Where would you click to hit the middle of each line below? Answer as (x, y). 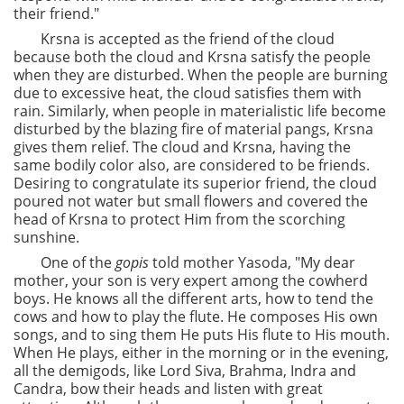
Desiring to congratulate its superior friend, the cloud (195, 183)
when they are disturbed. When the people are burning (201, 75)
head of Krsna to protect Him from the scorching (179, 219)
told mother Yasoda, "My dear (252, 262)
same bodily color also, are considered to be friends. (192, 165)
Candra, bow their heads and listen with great (168, 389)
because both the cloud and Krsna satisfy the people (192, 57)
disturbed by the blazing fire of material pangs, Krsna (193, 129)
